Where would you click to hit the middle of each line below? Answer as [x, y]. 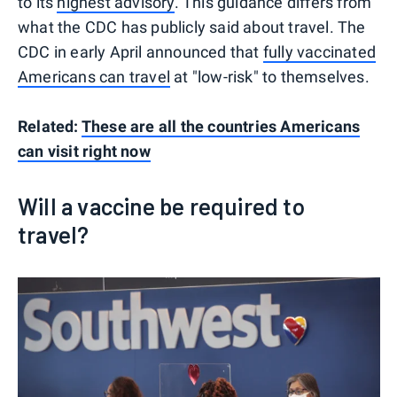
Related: [50, 126]
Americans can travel [94, 76]
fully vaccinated [319, 51]
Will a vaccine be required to [161, 206]
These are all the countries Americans [221, 126]
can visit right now [84, 151]
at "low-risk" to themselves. [270, 76]
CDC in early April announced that [140, 51]
